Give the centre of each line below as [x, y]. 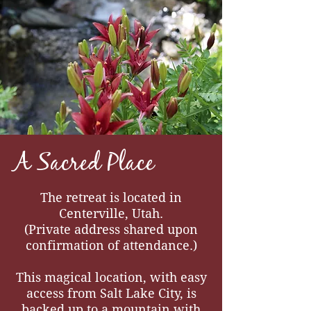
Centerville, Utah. [111, 213]
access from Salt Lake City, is [111, 293]
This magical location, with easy [111, 277]
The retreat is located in [111, 197]
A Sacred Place [84, 165]
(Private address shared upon [111, 229]
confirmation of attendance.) [111, 245]
